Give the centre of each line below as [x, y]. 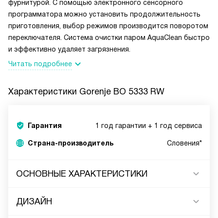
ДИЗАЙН [34, 202]
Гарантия [45, 126]
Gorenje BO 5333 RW [122, 92]
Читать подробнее [40, 64]
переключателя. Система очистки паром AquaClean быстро [109, 38]
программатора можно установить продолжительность [104, 14]
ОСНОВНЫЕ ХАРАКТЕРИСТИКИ [82, 174]
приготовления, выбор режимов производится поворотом [108, 26]
